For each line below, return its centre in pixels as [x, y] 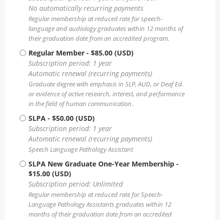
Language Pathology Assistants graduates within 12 [100, 204]
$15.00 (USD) [50, 173]
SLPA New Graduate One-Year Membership [101, 164]
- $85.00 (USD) [110, 53]
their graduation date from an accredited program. [99, 38]
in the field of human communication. [81, 104]
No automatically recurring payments [86, 8]
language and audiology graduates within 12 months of [106, 28]
